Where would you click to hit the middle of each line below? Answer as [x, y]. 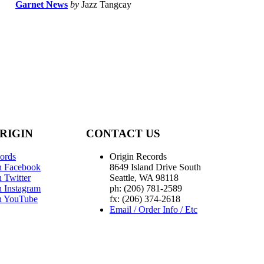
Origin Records [138, 156]
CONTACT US [123, 134]
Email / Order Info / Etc [154, 209]
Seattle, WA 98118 [144, 177]
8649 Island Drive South [155, 167]
